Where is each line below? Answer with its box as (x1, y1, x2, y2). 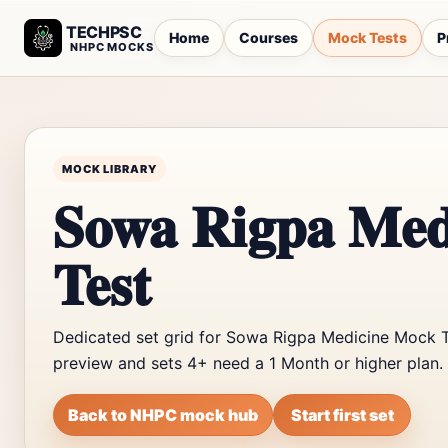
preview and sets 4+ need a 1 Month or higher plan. (53, 353, 443, 373)
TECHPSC (66, 21, 142, 42)
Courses (238, 29, 298, 46)
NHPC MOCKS (70, 39, 154, 54)
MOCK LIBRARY (62, 162, 157, 176)
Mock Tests (327, 29, 407, 46)
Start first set (290, 405, 394, 425)
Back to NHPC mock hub (68, 405, 258, 425)
